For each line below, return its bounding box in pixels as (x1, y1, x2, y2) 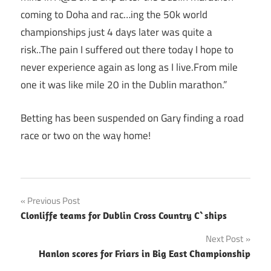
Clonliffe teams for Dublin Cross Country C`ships (21, 209, 227, 222)
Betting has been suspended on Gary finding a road (21, 109, 244, 126)
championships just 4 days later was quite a (21, 24, 212, 41)
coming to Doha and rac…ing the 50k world (21, 7, 207, 23)
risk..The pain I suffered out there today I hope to (21, 42, 233, 58)
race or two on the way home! (21, 127, 151, 143)
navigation (20, 215, 96, 241)
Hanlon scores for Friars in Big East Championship (39, 247, 250, 260)
